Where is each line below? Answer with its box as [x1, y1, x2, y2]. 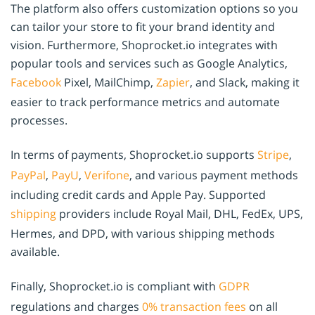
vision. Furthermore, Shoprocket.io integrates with [11, 37, 278, 53]
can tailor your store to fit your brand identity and [11, 19, 275, 35]
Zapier [156, 75, 190, 91]
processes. [11, 112, 67, 129]
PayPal [11, 167, 46, 183]
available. [11, 243, 60, 259]
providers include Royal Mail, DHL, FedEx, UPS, [56, 205, 303, 221]
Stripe [257, 146, 289, 162]
